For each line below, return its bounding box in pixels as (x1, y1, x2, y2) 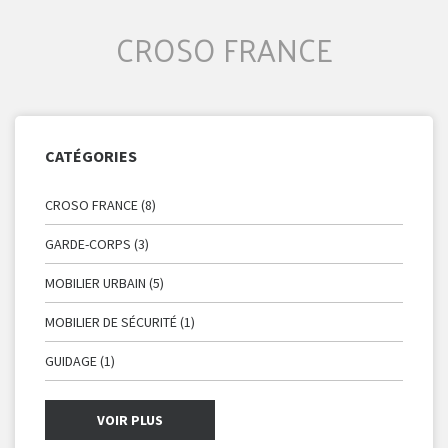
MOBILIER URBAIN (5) (45, 274, 164, 293)
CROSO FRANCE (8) (45, 196, 156, 215)
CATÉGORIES (45, 146, 137, 167)
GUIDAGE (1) (45, 352, 115, 371)
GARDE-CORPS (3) (45, 235, 149, 254)
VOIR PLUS (97, 411, 163, 430)
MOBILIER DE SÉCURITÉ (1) (45, 313, 195, 332)
